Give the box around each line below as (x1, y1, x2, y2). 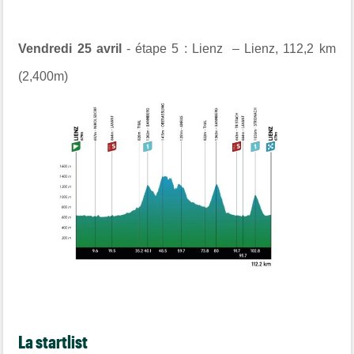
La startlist (18, 330, 88, 352)
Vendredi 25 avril (18, 42, 122, 56)
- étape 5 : (121, 42, 192, 56)
